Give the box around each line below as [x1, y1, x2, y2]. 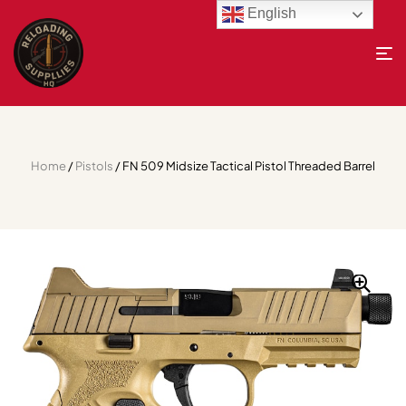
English [244, 5, 297, 22]
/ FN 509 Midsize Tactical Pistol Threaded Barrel [113, 159, 375, 173]
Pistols [75, 159, 113, 173]
